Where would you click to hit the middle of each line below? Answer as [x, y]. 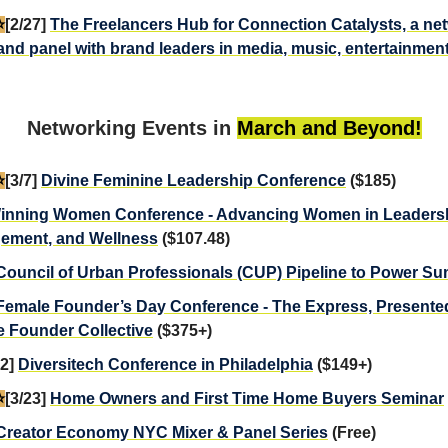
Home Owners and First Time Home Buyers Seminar [247, 398]
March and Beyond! [329, 127]
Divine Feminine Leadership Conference [193, 180]
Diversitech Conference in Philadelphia [165, 364]
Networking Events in [131, 127]
